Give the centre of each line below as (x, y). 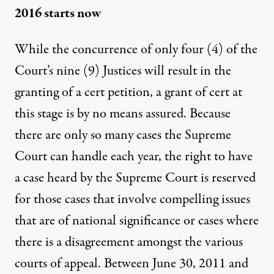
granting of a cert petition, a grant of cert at (128, 92)
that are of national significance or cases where (137, 221)
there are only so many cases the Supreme (123, 135)
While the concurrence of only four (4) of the (136, 50)
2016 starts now (58, 13)
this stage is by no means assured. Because (123, 114)
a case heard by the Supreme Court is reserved (135, 178)
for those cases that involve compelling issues (132, 199)
